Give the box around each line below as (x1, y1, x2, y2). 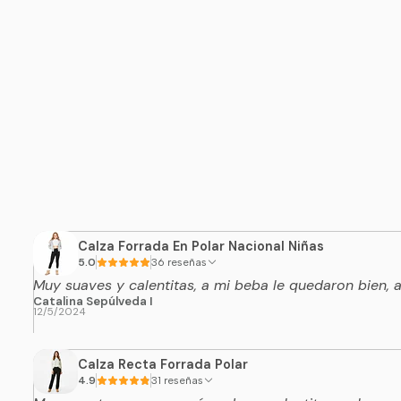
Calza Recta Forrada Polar (77, 355, 248, 372)
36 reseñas (166, 255, 207, 269)
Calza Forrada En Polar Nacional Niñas (77, 237, 324, 254)
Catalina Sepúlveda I (32, 294, 153, 310)
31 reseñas (163, 373, 203, 387)
